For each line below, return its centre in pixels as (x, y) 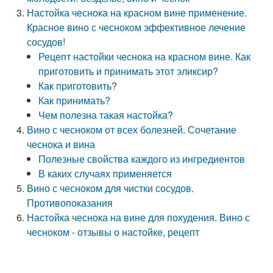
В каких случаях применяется (105, 173)
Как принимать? (75, 100)
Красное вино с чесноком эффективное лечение (136, 27)
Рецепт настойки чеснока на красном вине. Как (145, 56)
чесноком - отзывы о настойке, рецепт (113, 232)
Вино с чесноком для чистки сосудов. (111, 188)
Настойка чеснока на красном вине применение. (137, 12)
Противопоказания (70, 203)
